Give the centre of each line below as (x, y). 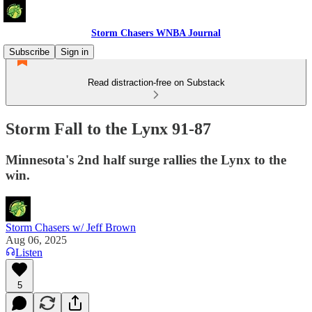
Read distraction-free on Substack (156, 83)
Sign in (75, 52)
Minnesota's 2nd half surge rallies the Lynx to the (146, 159)
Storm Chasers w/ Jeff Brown (71, 227)
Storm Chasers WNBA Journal (156, 33)
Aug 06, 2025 (36, 240)
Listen (29, 252)
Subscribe (29, 52)
